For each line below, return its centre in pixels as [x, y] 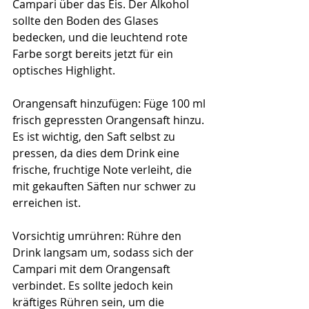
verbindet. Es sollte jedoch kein [94, 285]
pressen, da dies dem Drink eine [97, 153]
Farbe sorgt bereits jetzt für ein [94, 53]
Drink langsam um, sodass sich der [104, 252]
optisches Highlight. [64, 70]
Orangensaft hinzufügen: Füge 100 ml [110, 103]
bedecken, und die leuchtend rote [101, 37]
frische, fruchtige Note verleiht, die [103, 169]
